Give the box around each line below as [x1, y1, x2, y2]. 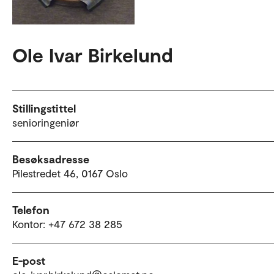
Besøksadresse [12, 152, 89, 166]
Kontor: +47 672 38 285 [12, 218, 122, 231]
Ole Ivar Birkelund [12, 43, 173, 67]
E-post [12, 254, 45, 268]
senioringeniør [12, 116, 79, 129]
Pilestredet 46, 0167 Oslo [12, 167, 128, 180]
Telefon [12, 203, 50, 217]
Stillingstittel [12, 102, 76, 116]
